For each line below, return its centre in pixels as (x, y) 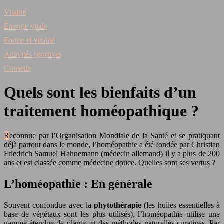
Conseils (17, 68)
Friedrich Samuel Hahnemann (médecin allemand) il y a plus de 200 (112, 153)
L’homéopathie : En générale (78, 184)
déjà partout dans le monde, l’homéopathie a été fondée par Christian (112, 144)
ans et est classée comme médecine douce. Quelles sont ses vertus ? (110, 162)
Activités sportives (33, 54)
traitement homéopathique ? (101, 111)
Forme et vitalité (29, 40)
